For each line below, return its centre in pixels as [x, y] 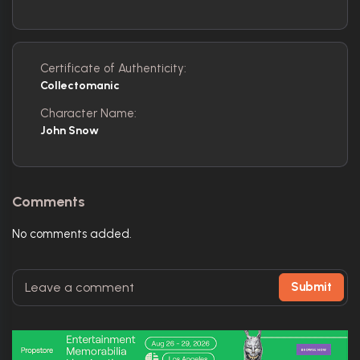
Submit [311, 287]
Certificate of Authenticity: [113, 68]
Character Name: [88, 113]
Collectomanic [80, 85]
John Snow [70, 130]
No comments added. [72, 233]
